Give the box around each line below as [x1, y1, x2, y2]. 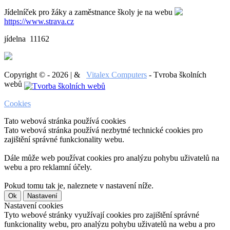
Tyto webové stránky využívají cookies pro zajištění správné [4, 210, 199, 220]
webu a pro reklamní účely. [4, 163, 92, 172]
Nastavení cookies [4, 201, 63, 210]
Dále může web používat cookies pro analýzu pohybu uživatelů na [4, 154, 219, 163]
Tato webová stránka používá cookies [4, 117, 126, 126]
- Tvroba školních [147, 70, 206, 79]
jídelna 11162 [4, 34, 49, 43]
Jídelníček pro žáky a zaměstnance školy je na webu [4, 7, 175, 16]
